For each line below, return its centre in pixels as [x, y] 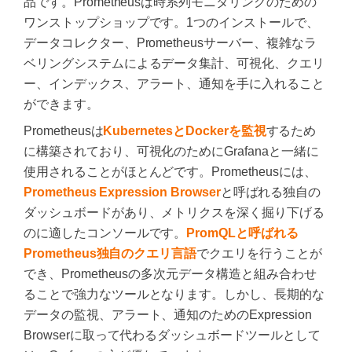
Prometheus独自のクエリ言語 [110, 254]
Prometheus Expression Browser [122, 192]
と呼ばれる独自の [271, 192]
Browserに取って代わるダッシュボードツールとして [172, 335]
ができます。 [61, 104]
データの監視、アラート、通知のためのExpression [168, 315]
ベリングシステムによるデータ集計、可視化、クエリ [174, 64]
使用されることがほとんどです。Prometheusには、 [170, 172]
